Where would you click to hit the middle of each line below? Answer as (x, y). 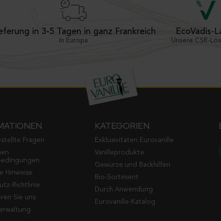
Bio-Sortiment (116, 177)
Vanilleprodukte (119, 152)
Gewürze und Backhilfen (132, 165)
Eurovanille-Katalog (125, 202)
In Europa (74, 40)
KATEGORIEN (122, 125)
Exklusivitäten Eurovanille (134, 140)
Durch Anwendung (124, 189)
